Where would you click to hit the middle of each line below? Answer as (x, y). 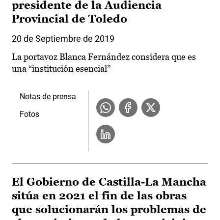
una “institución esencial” (61, 69)
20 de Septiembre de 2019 (63, 39)
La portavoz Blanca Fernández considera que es (104, 57)
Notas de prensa (48, 97)
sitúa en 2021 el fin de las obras (99, 196)
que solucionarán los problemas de (109, 210)
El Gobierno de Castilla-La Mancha (109, 182)
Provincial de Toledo (69, 19)
